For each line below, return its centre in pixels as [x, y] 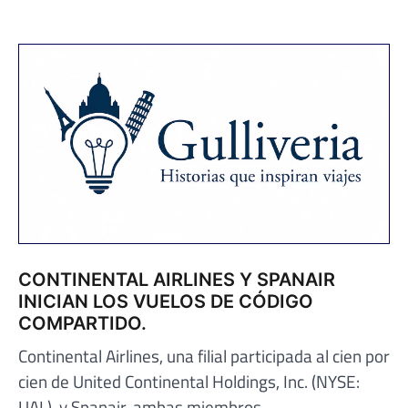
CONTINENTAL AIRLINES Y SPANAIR [177, 280]
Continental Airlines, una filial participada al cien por [204, 356]
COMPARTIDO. [82, 324]
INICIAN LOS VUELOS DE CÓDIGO [166, 302]
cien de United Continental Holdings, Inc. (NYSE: [189, 382]
